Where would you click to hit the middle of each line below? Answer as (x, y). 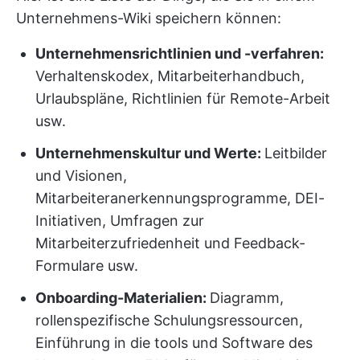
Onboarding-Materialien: (123, 298)
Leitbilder (296, 153)
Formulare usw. (87, 266)
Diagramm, (247, 298)
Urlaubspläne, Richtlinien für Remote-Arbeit (183, 98)
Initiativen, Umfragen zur (120, 221)
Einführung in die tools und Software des (174, 343)
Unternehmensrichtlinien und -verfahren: (180, 53)
